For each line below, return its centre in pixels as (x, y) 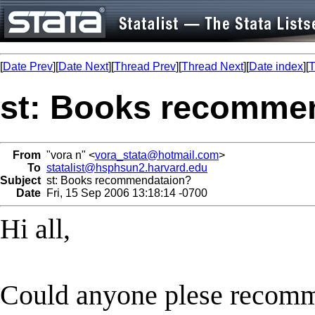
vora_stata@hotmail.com (157, 155)
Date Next (83, 66)
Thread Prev (145, 66)
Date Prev (28, 66)
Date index (276, 66)
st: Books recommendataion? (116, 180)
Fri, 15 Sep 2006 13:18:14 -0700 (124, 193)
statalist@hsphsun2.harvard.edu (127, 167)
